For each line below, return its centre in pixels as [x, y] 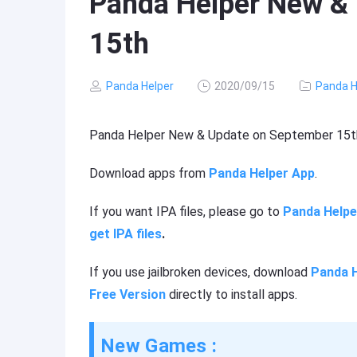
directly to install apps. [231, 294]
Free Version [127, 294]
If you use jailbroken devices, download [200, 272]
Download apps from [149, 173]
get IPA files [126, 234]
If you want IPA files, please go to [186, 212]
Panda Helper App [262, 173]
